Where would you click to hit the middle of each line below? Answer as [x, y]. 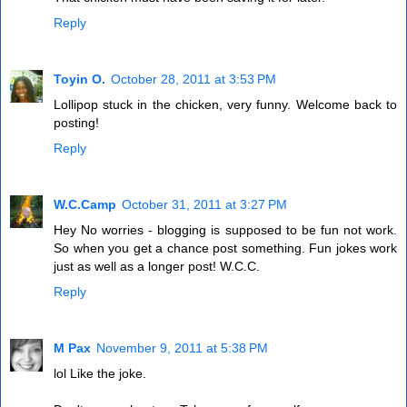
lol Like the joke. [100, 374]
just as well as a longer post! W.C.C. [157, 267]
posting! [76, 123]
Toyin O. [79, 79]
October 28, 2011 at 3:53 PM [194, 79]
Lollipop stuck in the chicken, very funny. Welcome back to [225, 105]
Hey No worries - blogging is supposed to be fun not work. [225, 230]
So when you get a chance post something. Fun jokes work [225, 248]
